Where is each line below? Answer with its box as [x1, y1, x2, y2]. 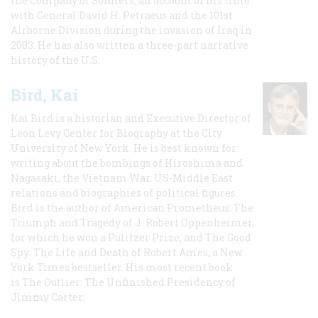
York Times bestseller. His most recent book [11, 260, 233, 274]
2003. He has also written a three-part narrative [11, 38, 248, 52]
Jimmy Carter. [11, 290, 84, 304]
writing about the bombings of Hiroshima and [11, 155, 243, 170]
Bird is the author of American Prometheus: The [11, 200, 253, 214]
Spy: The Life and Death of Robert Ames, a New [11, 245, 243, 259]
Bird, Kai [11, 84, 78, 105]
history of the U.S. [11, 53, 100, 67]
